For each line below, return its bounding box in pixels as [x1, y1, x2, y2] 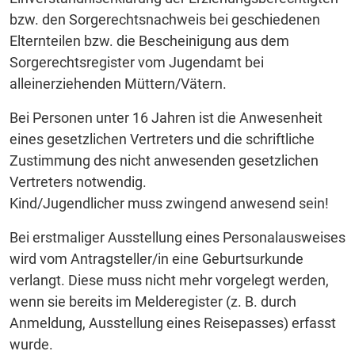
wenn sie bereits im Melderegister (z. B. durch [10, 292, 296, 310]
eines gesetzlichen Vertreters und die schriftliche [10, 130, 315, 147]
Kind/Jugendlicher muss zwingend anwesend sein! [10, 194, 329, 212]
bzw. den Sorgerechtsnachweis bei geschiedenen [10, 10, 320, 28]
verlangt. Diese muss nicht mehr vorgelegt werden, [10, 271, 329, 288]
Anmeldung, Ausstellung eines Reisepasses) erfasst [10, 314, 336, 331]
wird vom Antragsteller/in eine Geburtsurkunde [10, 250, 303, 267]
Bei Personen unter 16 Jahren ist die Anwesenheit [10, 109, 323, 126]
